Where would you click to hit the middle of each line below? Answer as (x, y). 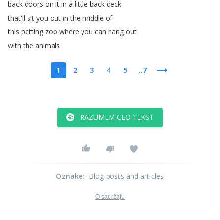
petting (32, 32)
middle (93, 18)
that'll (16, 18)
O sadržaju (110, 197)
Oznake (69, 176)
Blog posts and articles (126, 176)
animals (48, 45)
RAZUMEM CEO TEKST (117, 117)
